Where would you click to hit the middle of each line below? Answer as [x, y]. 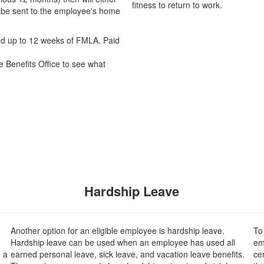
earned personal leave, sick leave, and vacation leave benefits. [128, 254]
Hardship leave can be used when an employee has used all [123, 242]
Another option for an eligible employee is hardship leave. [118, 230]
